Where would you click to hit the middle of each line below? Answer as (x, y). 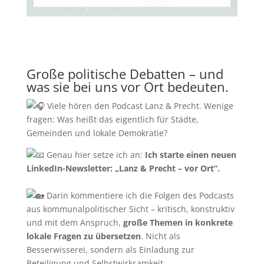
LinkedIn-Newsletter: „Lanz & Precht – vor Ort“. (123, 168)
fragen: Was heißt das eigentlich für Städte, (112, 119)
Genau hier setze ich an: (93, 154)
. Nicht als (160, 236)
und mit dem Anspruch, (73, 222)
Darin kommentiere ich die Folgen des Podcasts (139, 195)
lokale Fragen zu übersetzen (83, 236)
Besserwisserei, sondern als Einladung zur (110, 249)
